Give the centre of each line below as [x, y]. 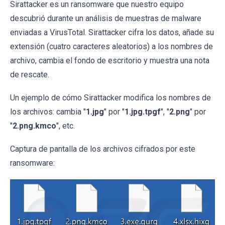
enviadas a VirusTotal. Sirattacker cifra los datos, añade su [112, 32]
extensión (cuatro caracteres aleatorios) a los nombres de [111, 46]
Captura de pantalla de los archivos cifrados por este [103, 149]
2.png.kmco [34, 126]
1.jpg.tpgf [143, 112]
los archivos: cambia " [48, 112]
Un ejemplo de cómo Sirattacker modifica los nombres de [110, 98]
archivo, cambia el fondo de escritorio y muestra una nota [110, 61]
